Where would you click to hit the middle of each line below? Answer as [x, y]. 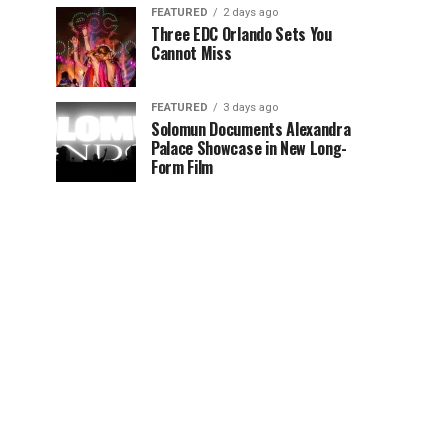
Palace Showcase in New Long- [249, 147]
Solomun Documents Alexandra [251, 128]
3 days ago [250, 107]
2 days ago [250, 12]
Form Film [182, 166]
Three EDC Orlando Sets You [241, 33]
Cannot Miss [191, 52]
